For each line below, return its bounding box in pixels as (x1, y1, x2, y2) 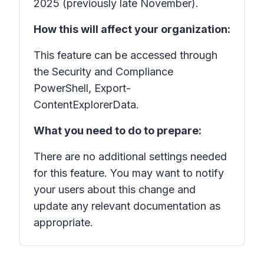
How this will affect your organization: (34, 23, 230, 35)
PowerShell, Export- (34, 82, 131, 94)
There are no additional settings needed (34, 150, 227, 163)
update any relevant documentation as (34, 200, 220, 212)
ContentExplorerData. (34, 98, 139, 111)
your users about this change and (34, 183, 196, 196)
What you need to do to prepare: (34, 124, 202, 137)
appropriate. (34, 216, 96, 229)
